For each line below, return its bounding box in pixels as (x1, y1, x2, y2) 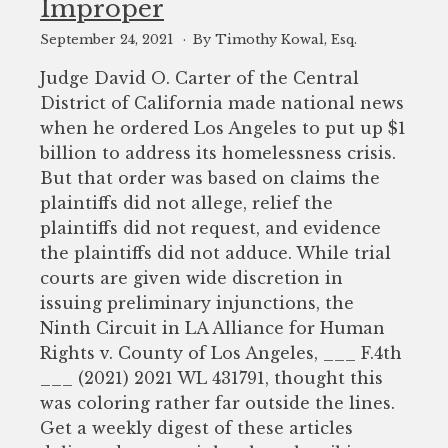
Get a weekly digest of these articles (40, 417, 353, 438)
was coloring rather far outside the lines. (40, 392, 395, 413)
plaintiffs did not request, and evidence (40, 217, 381, 238)
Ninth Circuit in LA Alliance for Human (40, 317, 385, 338)
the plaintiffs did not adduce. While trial (40, 242, 391, 263)
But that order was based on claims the (40, 167, 380, 188)
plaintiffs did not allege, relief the (40, 192, 333, 213)
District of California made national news (40, 92, 404, 113)
